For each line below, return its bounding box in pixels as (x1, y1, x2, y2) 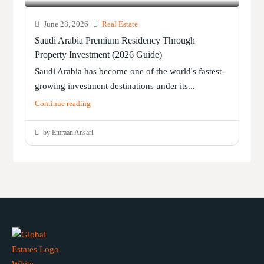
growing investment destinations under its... (35, 81, 196, 91)
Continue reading (35, 99, 91, 108)
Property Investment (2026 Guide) (35, 49, 163, 60)
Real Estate (102, 19, 138, 29)
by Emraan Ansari (41, 128, 94, 137)
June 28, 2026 (42, 19, 89, 29)
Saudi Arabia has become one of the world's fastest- (35, 67, 225, 77)
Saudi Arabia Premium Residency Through (35, 35, 196, 46)
